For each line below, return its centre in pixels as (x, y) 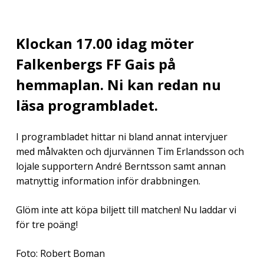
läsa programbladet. (87, 105)
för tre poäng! (47, 224)
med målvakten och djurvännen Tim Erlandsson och (130, 151)
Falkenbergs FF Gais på (95, 64)
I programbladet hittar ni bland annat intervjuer (121, 136)
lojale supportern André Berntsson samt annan (121, 166)
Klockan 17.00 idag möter (105, 43)
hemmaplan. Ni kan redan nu (118, 84)
